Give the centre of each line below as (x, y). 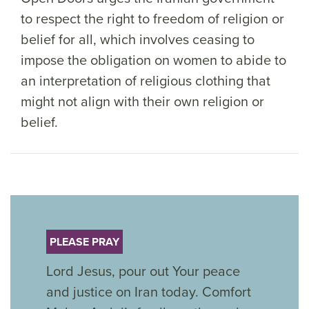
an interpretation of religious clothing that (146, 80)
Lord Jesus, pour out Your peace (143, 270)
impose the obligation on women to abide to (153, 59)
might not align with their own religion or (142, 101)
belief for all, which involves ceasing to (138, 39)
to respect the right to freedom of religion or (152, 18)
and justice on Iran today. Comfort (149, 291)
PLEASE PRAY (85, 241)
